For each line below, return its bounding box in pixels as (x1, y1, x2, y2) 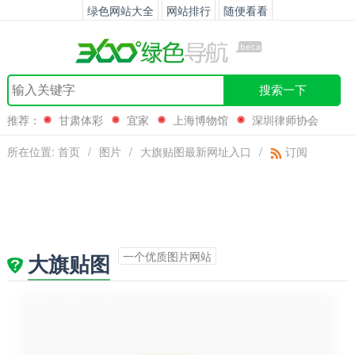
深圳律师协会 (251, 112, 319, 128)
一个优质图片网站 (122, 248, 212, 264)
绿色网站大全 (86, 2, 154, 18)
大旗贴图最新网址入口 (139, 143, 251, 159)
